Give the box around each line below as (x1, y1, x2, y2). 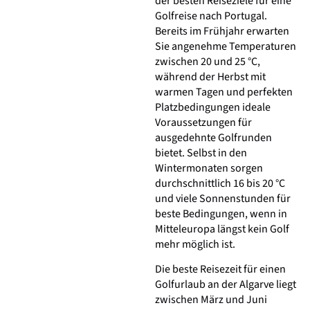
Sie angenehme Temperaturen (155, 38, 296, 54)
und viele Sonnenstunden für (155, 190, 291, 206)
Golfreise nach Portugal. (155, 8, 267, 24)
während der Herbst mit (155, 69, 266, 84)
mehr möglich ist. (155, 236, 235, 252)
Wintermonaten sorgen (155, 160, 263, 176)
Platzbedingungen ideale (155, 99, 271, 115)
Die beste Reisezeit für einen (155, 262, 286, 277)
